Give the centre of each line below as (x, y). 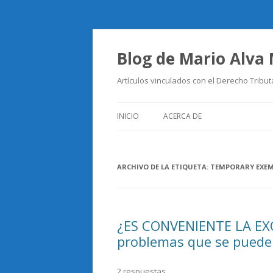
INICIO (128, 116)
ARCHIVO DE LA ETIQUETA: (164, 167)
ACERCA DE (183, 116)
